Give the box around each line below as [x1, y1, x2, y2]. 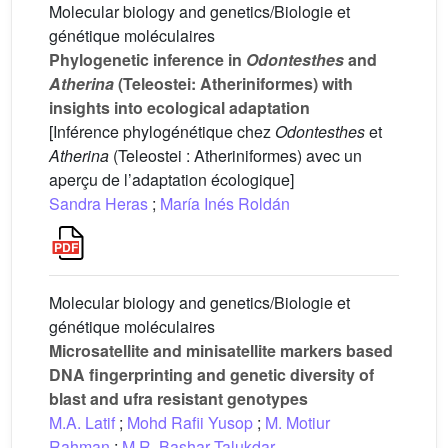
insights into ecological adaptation [49, 96, 310, 119]
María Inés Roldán [160, 192, 290, 215]
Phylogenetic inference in [49, 48, 246, 71]
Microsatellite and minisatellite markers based [49, 339, 393, 362]
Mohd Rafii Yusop [127, 411, 253, 434]
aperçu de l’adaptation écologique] [49, 168, 294, 191]
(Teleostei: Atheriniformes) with [114, 72, 353, 95]
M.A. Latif [49, 411, 115, 434]
